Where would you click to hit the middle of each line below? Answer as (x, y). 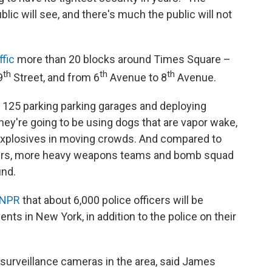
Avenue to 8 (137, 77)
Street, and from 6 (55, 77)
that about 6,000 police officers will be (112, 200)
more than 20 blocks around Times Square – (123, 59)
